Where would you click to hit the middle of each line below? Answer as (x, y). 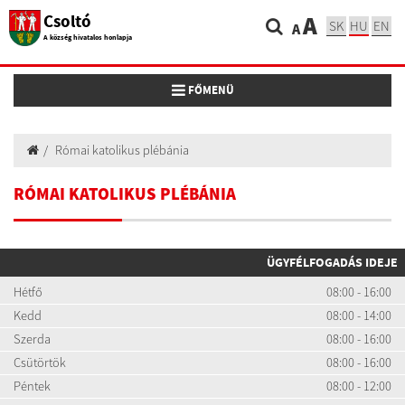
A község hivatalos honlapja (88, 38)
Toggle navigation (217, 89)
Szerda (32, 339)
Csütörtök (40, 363)
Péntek (32, 386)
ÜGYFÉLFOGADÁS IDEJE (332, 262)
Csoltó (67, 21)
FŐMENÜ (209, 90)
